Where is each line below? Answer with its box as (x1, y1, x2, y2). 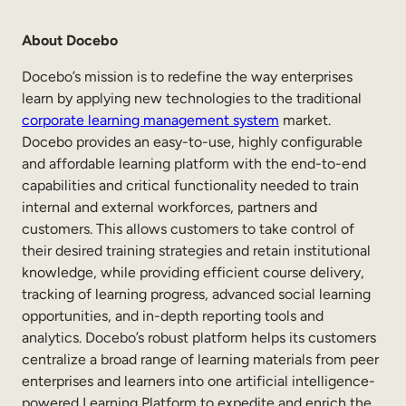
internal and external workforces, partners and (22, 198, 317, 216)
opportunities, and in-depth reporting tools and (22, 306, 324, 324)
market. (279, 111, 331, 129)
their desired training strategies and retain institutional (22, 241, 371, 259)
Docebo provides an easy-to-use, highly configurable (22, 132, 362, 150)
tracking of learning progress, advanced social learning (22, 285, 371, 303)
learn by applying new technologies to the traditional (22, 89, 362, 107)
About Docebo (22, 31, 118, 49)
